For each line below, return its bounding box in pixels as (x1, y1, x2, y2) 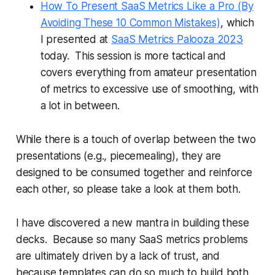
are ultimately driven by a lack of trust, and (15, 250, 220, 263)
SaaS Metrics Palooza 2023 (111, 33, 243, 46)
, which (220, 17, 254, 29)
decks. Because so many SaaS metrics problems (15, 233, 249, 246)
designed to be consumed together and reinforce (15, 166, 252, 179)
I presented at (40, 33, 112, 46)
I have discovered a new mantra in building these (15, 217, 249, 230)
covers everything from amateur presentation (40, 66, 257, 79)
